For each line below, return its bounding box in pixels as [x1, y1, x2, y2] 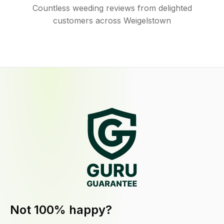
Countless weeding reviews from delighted [32, 3, 192, 13]
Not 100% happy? [10, 202, 112, 217]
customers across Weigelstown [53, 15, 171, 25]
